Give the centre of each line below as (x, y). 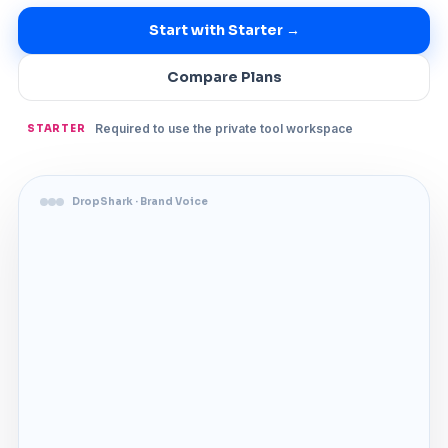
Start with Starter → (224, 29)
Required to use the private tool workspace (223, 128)
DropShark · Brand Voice (140, 201)
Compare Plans (224, 76)
